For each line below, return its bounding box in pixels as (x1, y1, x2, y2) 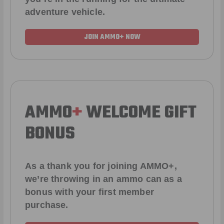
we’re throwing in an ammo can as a (25, 173, 182, 184)
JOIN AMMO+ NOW (83, 31, 140, 42)
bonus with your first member (25, 186, 154, 197)
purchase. (25, 199, 68, 210)
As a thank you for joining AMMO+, (25, 160, 177, 171)
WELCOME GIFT (82, 99, 196, 127)
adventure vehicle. (25, 7, 105, 17)
